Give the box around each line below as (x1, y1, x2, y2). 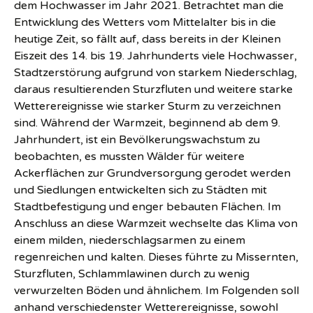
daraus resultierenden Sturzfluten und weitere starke (14, 82, 293, 96)
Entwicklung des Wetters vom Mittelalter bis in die (14, 15, 276, 29)
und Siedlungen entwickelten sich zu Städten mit (14, 183, 267, 197)
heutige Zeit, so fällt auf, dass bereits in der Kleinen (14, 32, 281, 46)
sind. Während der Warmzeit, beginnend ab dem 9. (14, 116, 280, 130)
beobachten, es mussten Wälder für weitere (14, 150, 245, 163)
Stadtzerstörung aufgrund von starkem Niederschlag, (14, 66, 297, 80)
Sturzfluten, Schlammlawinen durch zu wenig (14, 267, 249, 281)
